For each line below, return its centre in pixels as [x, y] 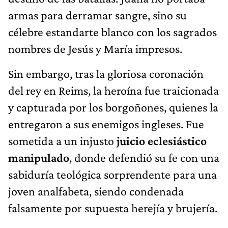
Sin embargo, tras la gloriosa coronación [106, 73]
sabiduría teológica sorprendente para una [112, 174]
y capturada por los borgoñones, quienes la [113, 107]
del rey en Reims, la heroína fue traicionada [113, 90]
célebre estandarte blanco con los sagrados [112, 32]
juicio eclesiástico [162, 140]
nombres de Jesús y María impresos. [95, 48]
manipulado [39, 157]
